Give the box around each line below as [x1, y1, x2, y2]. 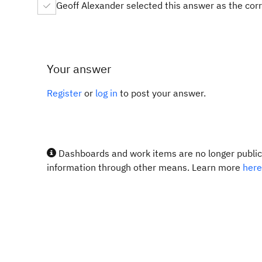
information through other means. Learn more [47, 161, 243, 173]
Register [47, 87, 82, 99]
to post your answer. [118, 87, 206, 99]
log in [95, 87, 118, 99]
